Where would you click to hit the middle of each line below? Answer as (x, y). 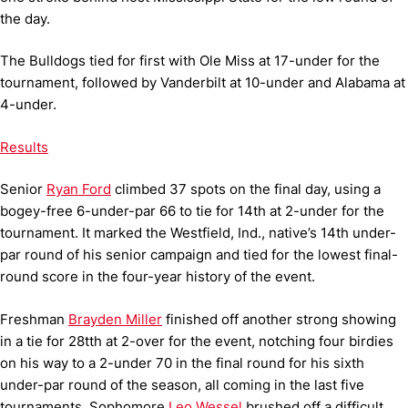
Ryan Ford (79, 189)
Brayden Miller (115, 319)
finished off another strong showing (279, 319)
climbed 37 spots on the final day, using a (246, 189)
